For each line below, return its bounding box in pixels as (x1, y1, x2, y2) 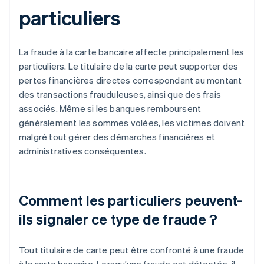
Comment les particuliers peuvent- (19, 191, 243, 210)
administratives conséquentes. (19, 145, 146, 157)
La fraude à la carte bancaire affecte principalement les (19, 46, 245, 58)
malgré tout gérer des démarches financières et (19, 131, 216, 143)
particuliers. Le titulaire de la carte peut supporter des (19, 60, 239, 72)
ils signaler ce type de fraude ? (19, 210, 218, 229)
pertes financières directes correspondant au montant (19, 74, 242, 87)
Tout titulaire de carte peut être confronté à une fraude (19, 244, 245, 256)
